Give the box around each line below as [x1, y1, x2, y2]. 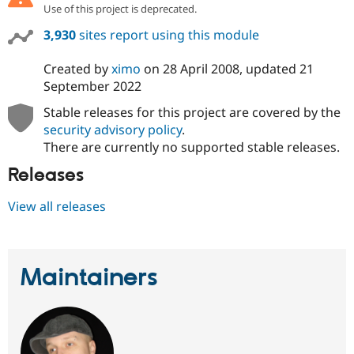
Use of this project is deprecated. [43, 2, 197, 17]
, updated [239, 60, 299, 78]
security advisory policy [43, 121, 182, 139]
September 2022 [43, 77, 141, 96]
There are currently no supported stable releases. [43, 138, 340, 156]
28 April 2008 [162, 60, 239, 78]
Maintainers [21, 262, 158, 295]
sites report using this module [75, 26, 259, 44]
